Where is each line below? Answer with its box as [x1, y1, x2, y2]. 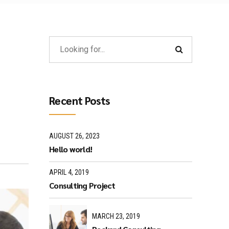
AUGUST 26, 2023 [49, 132, 100, 141]
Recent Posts [49, 93, 110, 107]
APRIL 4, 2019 [49, 168, 89, 176]
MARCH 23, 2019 [92, 212, 140, 220]
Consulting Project [49, 180, 116, 191]
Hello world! [49, 144, 92, 155]
